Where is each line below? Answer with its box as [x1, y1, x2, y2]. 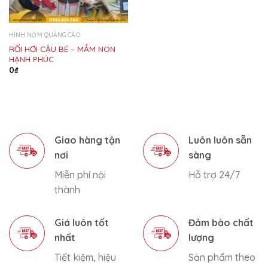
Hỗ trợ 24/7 [188, 168, 240, 181]
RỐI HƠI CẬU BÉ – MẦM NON [8, 43, 115, 54]
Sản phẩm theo [188, 251, 255, 263]
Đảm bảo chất [188, 216, 254, 229]
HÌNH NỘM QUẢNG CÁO [8, 31, 80, 39]
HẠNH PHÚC [8, 53, 54, 64]
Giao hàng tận [54, 133, 120, 146]
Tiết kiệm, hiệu [54, 251, 116, 263]
